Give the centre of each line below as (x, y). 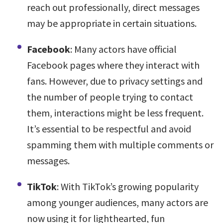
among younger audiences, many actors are (117, 202)
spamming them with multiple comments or (120, 145)
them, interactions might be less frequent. (115, 113)
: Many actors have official (123, 49)
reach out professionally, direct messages (113, 7)
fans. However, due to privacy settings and (115, 81)
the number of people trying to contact (110, 97)
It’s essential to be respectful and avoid (109, 129)
